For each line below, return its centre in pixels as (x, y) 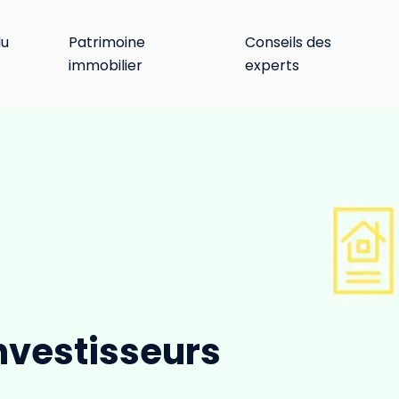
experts (272, 65)
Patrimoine (107, 42)
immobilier (106, 65)
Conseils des (288, 42)
